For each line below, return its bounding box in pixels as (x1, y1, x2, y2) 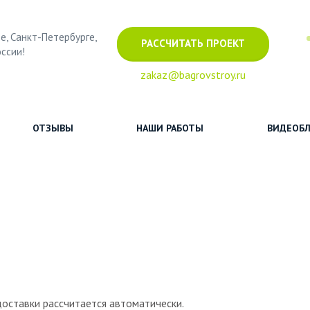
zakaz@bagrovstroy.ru (140, 67, 246, 82)
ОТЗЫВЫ (33, 122, 74, 134)
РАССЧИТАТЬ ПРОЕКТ (140, 36, 245, 50)
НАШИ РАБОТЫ (136, 122, 204, 134)
